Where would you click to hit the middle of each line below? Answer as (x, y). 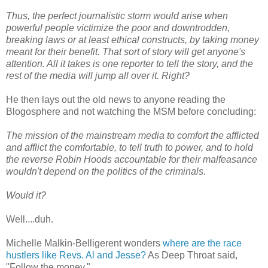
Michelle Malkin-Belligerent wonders (84, 243)
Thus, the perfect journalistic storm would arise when (117, 16)
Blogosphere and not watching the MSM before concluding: (131, 112)
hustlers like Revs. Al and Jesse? (76, 255)
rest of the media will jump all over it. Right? (98, 76)
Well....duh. (30, 220)
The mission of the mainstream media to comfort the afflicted (133, 136)
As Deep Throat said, (192, 255)
